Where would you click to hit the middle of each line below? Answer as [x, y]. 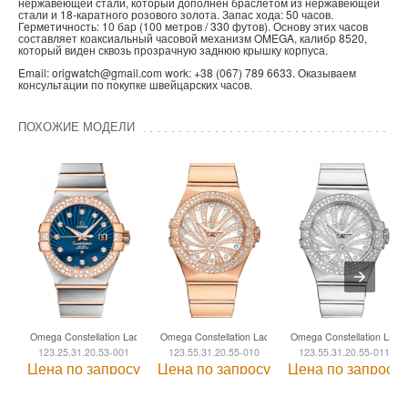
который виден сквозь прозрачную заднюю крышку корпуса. [173, 50]
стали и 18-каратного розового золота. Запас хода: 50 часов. [176, 15]
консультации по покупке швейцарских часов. [135, 85]
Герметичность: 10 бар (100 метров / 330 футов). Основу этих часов [193, 26]
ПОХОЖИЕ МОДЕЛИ [76, 127]
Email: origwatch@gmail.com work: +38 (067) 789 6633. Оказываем [187, 73]
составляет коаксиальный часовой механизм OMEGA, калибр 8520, [193, 38]
